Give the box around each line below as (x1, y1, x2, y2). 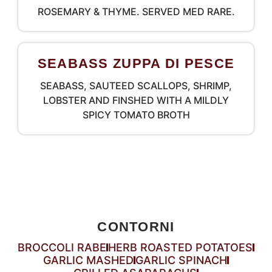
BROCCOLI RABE (18, 241, 106, 254)
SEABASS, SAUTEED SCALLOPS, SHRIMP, (40, 80, 232, 92)
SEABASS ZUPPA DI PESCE (37, 56, 235, 71)
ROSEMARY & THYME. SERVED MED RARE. (37, 5, 235, 18)
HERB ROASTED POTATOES (108, 241, 253, 254)
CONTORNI (97, 219, 175, 234)
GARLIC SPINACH (135, 254, 227, 267)
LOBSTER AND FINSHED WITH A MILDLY (43, 94, 229, 106)
